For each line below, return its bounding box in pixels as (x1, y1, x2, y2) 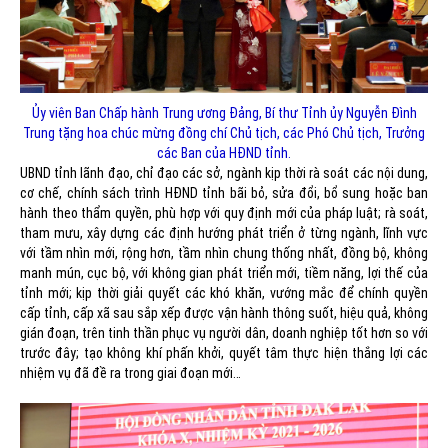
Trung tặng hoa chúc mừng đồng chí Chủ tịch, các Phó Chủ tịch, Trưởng (23, 125, 425, 142)
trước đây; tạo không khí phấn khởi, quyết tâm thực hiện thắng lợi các (20, 345, 428, 362)
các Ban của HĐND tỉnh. (157, 145, 291, 162)
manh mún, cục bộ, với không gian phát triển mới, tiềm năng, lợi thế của (20, 265, 428, 282)
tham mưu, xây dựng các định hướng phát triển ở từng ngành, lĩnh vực (20, 225, 428, 242)
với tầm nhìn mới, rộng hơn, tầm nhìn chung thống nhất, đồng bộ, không (20, 245, 428, 262)
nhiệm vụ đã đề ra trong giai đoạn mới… (20, 365, 241, 382)
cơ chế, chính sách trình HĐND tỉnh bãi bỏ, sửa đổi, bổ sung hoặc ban (20, 185, 428, 202)
